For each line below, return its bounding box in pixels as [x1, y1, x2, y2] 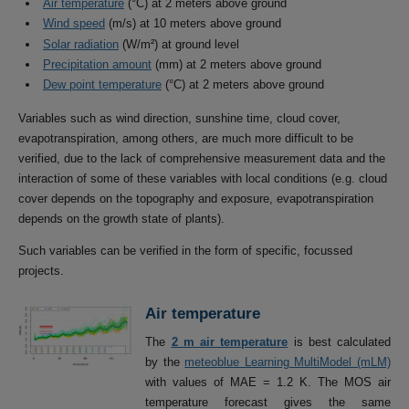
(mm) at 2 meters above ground [152, 57, 321, 71]
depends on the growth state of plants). [18, 212, 225, 226]
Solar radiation [43, 37, 119, 51]
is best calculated [288, 335, 392, 350]
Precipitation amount [43, 57, 152, 71]
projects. [18, 264, 64, 278]
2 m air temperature [171, 335, 288, 350]
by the [145, 355, 185, 370]
